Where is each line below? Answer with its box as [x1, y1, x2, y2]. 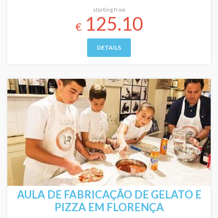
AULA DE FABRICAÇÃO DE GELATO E [17, 188, 201, 201]
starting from [92, 6, 126, 13]
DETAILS [97, 44, 121, 51]
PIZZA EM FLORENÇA [54, 200, 164, 214]
